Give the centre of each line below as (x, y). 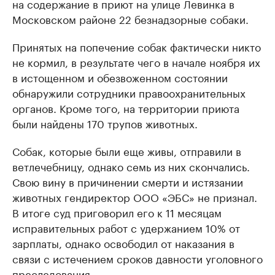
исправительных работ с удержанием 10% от (126, 227)
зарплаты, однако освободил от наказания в (123, 243)
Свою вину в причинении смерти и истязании (128, 181)
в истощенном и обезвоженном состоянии (120, 77)
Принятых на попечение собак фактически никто (137, 46)
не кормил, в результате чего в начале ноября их (136, 62)
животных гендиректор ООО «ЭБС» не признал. (135, 197)
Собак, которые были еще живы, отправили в (127, 151)
